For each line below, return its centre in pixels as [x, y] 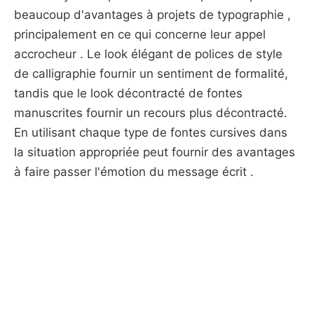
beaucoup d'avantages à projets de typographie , [152, 15]
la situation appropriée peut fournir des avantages [155, 152]
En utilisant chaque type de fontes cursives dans [151, 132]
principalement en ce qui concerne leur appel [140, 34]
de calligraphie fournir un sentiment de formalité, [151, 74]
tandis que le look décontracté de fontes [128, 93]
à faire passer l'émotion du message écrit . [134, 172]
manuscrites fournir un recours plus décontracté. [151, 113]
